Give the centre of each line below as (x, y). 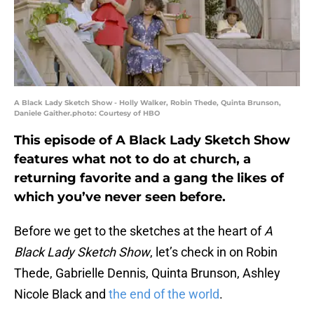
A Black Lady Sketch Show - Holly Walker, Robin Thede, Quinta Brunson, (148, 103)
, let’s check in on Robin (214, 252)
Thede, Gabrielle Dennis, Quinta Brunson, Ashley (147, 273)
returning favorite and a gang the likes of (149, 178)
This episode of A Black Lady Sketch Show (152, 141)
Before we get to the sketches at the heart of (139, 231)
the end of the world (164, 294)
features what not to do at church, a (132, 159)
